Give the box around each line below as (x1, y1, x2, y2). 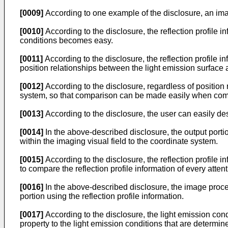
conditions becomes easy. (20, 36, 113, 45)
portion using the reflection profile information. (20, 192, 184, 201)
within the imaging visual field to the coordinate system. (20, 137, 218, 146)
